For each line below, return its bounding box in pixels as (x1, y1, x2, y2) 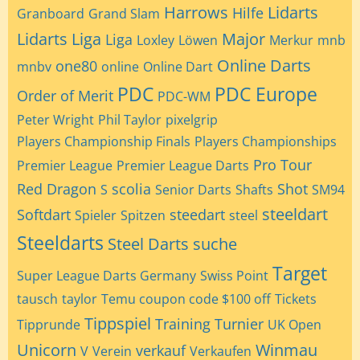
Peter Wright (17, 111, 94, 129)
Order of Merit (17, 86, 113, 105)
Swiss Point (200, 267, 268, 284)
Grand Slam (88, 5, 160, 22)
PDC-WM (157, 88, 211, 105)
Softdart (17, 205, 71, 224)
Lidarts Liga (17, 28, 101, 50)
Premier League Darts (117, 157, 249, 174)
